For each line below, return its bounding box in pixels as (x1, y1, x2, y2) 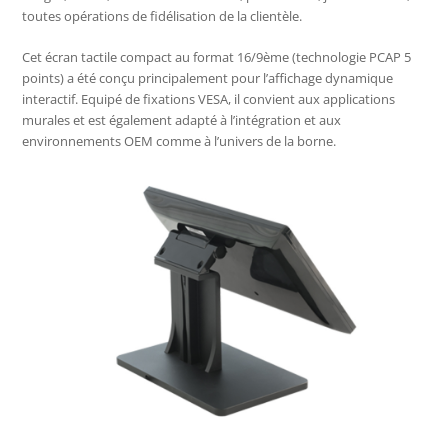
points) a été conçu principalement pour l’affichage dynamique (22, 69, 394, 88)
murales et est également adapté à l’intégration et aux (22, 111, 342, 130)
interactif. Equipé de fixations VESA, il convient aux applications (22, 90, 396, 109)
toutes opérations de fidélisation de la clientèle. (22, 7, 303, 26)
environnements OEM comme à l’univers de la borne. (22, 132, 337, 151)
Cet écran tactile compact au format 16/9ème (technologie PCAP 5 (22, 48, 412, 67)
